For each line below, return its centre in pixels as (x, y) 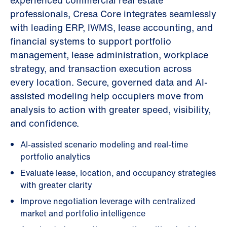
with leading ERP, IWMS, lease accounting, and (111, 27)
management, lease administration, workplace (109, 55)
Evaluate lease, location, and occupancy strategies (118, 173)
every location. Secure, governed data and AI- (109, 82)
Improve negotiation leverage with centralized (108, 201)
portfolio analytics (55, 157)
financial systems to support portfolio (91, 41)
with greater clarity (56, 185)
